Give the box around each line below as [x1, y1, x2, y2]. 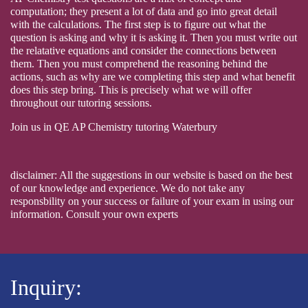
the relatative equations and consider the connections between [10, 45, 276, 57]
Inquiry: [10, 275, 82, 300]
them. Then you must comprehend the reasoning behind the [10, 58, 267, 70]
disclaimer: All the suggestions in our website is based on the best [10, 169, 292, 181]
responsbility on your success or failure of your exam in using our [10, 195, 294, 208]
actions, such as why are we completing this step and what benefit [10, 71, 295, 83]
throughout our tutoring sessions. [10, 97, 152, 109]
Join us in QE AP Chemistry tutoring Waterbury [10, 121, 217, 133]
